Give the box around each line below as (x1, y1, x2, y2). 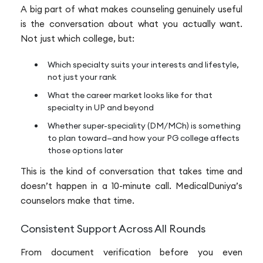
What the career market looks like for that (48, 90, 213, 101)
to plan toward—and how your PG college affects (48, 133, 240, 144)
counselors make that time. (21, 195, 134, 207)
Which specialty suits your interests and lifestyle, (48, 59, 239, 70)
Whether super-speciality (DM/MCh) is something (48, 120, 241, 131)
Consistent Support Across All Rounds (21, 221, 205, 235)
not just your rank (48, 72, 116, 83)
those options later (48, 145, 123, 156)
